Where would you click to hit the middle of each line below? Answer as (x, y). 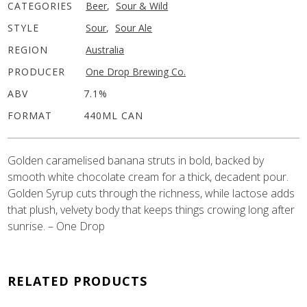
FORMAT (30, 116)
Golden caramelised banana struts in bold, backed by (136, 161)
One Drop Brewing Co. (136, 72)
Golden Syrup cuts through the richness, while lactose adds (151, 194)
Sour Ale (134, 28)
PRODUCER (37, 72)
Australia (105, 50)
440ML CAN (114, 116)
